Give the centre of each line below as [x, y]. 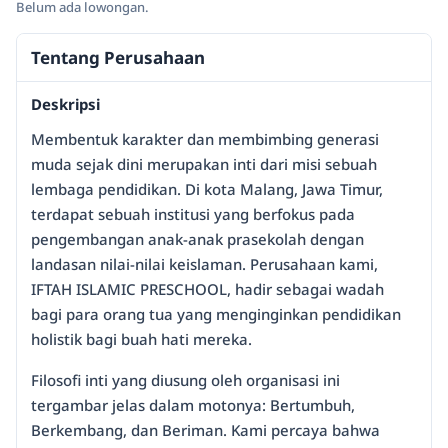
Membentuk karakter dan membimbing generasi [205, 139]
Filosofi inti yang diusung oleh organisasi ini [185, 380]
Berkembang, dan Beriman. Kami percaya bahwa [205, 430]
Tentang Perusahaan [118, 57]
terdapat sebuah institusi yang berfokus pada [193, 214]
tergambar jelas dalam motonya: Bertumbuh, [193, 405]
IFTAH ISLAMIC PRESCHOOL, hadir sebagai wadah [207, 289]
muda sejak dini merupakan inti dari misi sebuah [204, 164]
